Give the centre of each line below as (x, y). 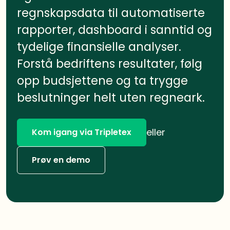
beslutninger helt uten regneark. (111, 97)
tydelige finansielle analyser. (99, 46)
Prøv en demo (61, 160)
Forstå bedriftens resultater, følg (109, 63)
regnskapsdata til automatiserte (111, 13)
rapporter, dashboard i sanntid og (114, 30)
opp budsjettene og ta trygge (102, 80)
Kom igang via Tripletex (81, 132)
